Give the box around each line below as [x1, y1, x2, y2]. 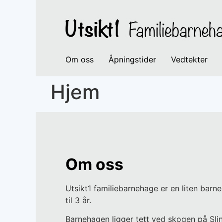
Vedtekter [171, 54, 208, 64]
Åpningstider [109, 54, 156, 64]
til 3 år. [65, 195, 91, 205]
